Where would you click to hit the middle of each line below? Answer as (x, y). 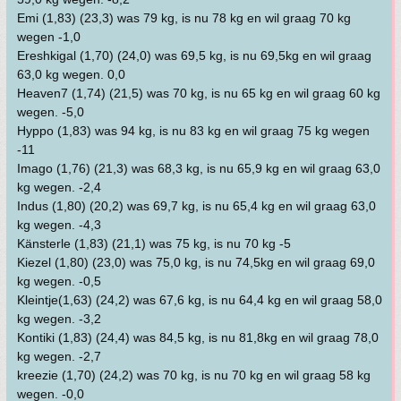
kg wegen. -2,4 (59, 187)
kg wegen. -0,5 (59, 281)
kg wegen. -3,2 (59, 319)
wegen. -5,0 (51, 112)
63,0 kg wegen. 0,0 (71, 74)
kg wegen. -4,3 (59, 225)
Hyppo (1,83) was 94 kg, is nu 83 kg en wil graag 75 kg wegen (193, 131)
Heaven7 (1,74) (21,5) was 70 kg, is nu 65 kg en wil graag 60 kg (199, 93)
